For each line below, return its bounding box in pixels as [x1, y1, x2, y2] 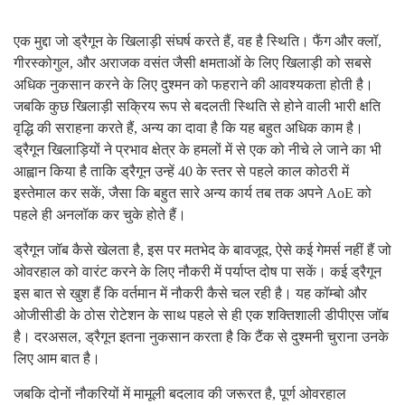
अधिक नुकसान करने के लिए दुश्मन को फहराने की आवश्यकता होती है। [14, 77, 373, 93]
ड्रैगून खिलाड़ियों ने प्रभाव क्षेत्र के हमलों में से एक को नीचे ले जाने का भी [14, 142, 381, 158]
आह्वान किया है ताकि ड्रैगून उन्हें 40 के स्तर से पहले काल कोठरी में [14, 164, 349, 180]
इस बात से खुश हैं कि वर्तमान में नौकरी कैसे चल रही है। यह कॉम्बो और [14, 286, 367, 302]
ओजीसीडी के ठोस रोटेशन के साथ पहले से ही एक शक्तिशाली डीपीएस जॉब [14, 307, 389, 324]
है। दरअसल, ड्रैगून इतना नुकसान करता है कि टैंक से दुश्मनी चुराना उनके [14, 329, 389, 345]
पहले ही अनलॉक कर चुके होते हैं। [14, 207, 186, 223]
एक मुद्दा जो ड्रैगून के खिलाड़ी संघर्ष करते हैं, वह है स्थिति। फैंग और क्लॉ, [14, 33, 381, 50]
